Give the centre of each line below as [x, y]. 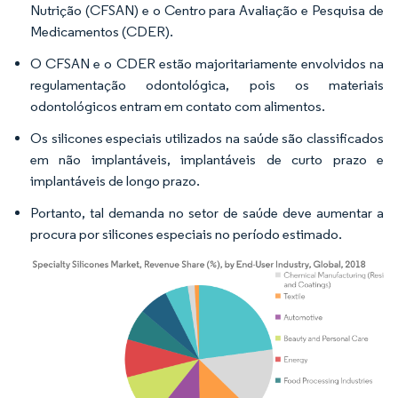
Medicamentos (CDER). [102, 32]
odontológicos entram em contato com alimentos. [178, 106]
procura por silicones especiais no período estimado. [186, 234]
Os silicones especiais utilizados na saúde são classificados [207, 138]
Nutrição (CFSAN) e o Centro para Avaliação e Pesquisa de [207, 10]
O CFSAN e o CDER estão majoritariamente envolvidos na [207, 64]
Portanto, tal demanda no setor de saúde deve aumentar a [207, 213]
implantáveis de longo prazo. [115, 181]
